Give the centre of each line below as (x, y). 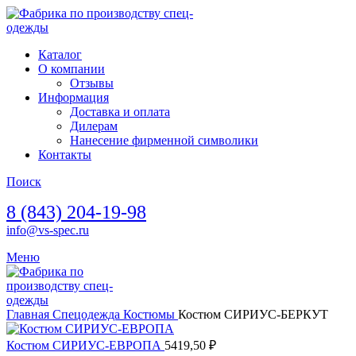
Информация (74, 97)
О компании (72, 69)
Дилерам (94, 126)
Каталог (60, 54)
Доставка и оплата (120, 112)
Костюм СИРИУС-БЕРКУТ (253, 314)
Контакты (65, 155)
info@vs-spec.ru (48, 230)
